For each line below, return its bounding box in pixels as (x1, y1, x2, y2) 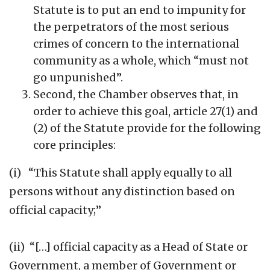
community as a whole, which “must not (33, 53, 249, 67)
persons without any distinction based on (9, 184, 235, 198)
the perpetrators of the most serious (33, 19, 229, 34)
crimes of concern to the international (33, 36, 239, 51)
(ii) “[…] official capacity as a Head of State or (9, 239, 248, 254)
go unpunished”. (33, 70, 123, 84)
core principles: (33, 137, 116, 152)
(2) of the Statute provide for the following (33, 121, 261, 135)
